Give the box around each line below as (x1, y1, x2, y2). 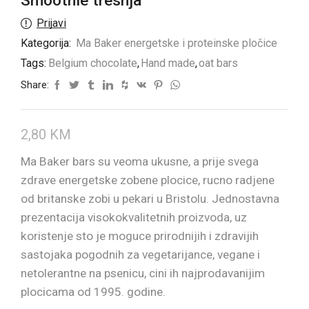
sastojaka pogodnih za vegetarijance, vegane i (21, 248, 260, 262)
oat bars (199, 57, 238, 70)
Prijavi (37, 17, 66, 30)
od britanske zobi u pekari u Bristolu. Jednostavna (21, 192, 279, 206)
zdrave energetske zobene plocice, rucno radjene (21, 173, 275, 188)
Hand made (141, 57, 195, 70)
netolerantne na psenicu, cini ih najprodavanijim (21, 266, 265, 281)
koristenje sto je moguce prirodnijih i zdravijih (21, 229, 259, 243)
